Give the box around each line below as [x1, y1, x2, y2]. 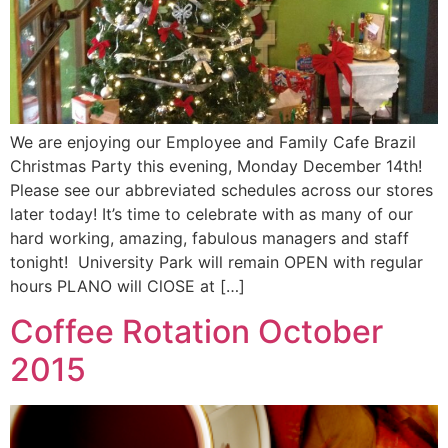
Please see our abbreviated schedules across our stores [10, 180, 433, 201]
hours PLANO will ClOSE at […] [10, 276, 245, 297]
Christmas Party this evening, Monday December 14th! [10, 156, 422, 177]
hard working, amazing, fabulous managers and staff [10, 228, 409, 249]
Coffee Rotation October [10, 311, 383, 351]
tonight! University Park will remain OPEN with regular [10, 252, 423, 273]
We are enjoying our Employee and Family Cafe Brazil [10, 132, 416, 153]
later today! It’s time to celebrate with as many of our [10, 204, 413, 225]
